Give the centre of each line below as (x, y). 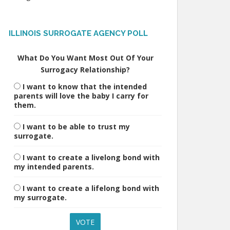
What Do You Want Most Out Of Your (85, 58)
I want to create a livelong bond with (91, 157)
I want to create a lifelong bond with (91, 188)
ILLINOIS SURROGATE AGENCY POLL (78, 33)
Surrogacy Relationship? (85, 70)
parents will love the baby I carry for (81, 96)
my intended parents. (54, 167)
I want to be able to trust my (76, 127)
